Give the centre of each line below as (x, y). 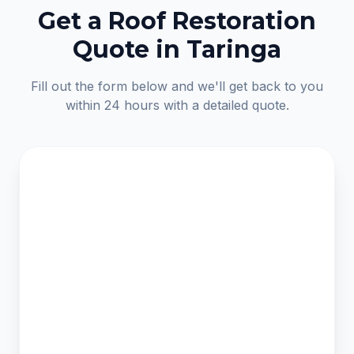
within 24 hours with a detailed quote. (177, 105)
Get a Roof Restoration (177, 21)
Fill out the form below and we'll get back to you (177, 86)
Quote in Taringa (177, 49)
